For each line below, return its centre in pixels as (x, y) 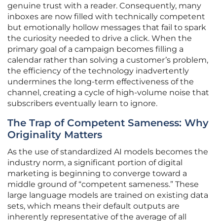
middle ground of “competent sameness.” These (103, 184)
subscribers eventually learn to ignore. (82, 104)
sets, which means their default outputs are (93, 206)
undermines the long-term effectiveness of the (101, 82)
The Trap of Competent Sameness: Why (108, 123)
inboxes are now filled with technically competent (106, 17)
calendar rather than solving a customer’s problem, (108, 60)
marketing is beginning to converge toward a (97, 174)
